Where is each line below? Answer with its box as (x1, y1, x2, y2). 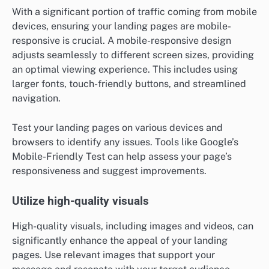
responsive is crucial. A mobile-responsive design (12, 35, 231, 47)
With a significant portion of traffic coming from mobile (12, 6, 257, 18)
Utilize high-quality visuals (12, 194, 149, 208)
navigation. (12, 92, 61, 104)
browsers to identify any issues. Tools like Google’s (12, 136, 238, 148)
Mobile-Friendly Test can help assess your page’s (12, 150, 232, 162)
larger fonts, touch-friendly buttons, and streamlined (12, 78, 246, 90)
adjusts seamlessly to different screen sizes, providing (12, 49, 254, 61)
